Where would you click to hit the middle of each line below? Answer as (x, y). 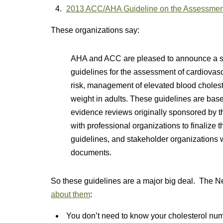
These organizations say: (95, 30)
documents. (91, 153)
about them (70, 194)
